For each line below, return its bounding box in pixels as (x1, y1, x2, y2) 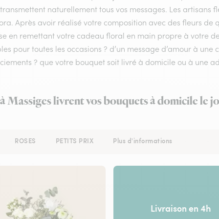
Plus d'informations (113, 136, 173, 145)
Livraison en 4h (150, 201, 211, 214)
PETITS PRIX (55, 136, 93, 145)
